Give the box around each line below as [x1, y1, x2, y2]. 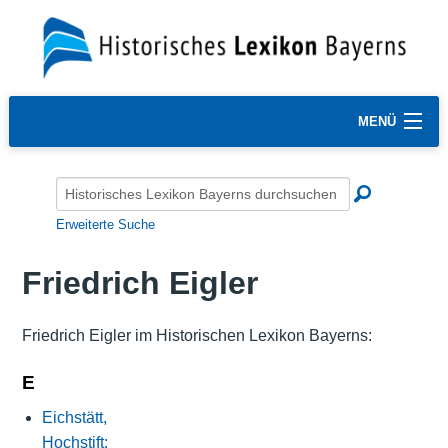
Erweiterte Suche [56, 216, 155, 232]
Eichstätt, [41, 408, 107, 426]
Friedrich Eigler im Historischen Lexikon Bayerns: [21, 326, 372, 344]
